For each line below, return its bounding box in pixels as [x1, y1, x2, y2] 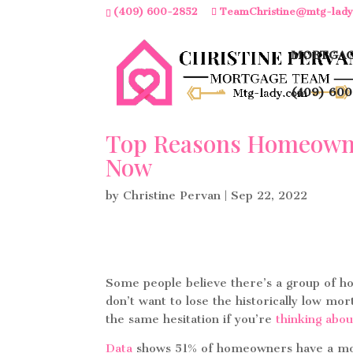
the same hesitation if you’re [106, 312, 277, 326]
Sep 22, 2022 [231, 188, 308, 203]
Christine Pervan [123, 188, 221, 203]
